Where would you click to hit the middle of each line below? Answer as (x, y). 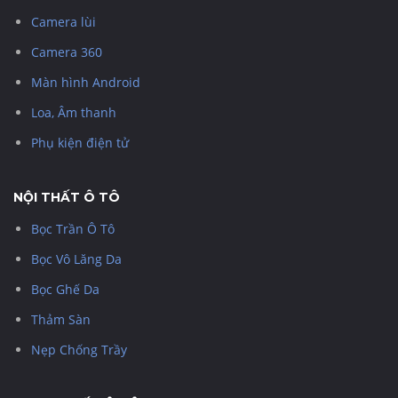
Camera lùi (64, 21)
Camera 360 (67, 52)
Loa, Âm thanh (74, 112)
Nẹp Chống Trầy (79, 349)
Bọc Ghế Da (65, 289)
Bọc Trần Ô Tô (73, 228)
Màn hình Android (86, 82)
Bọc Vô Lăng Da (76, 259)
